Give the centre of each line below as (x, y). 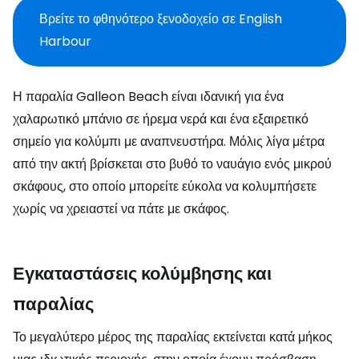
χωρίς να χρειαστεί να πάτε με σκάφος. (121, 209)
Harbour (65, 41)
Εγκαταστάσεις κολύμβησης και (142, 274)
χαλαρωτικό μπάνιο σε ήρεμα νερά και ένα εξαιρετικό (161, 119)
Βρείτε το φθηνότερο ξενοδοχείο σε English (161, 19)
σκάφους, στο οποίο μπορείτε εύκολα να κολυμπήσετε (165, 186)
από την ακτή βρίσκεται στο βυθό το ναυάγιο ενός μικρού (172, 164)
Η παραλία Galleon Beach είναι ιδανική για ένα (148, 97)
